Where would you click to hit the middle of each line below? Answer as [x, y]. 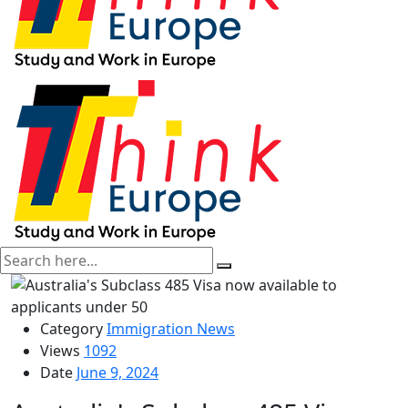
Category [71, 329]
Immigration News [171, 329]
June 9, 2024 [117, 372]
